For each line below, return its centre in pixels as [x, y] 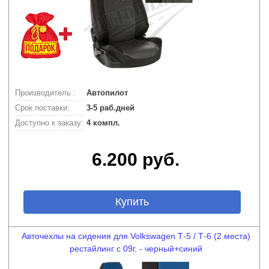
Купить [132, 202]
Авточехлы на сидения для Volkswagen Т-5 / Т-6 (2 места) [136, 236]
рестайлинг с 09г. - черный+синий [136, 249]
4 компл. [102, 123]
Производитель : [45, 93]
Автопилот [106, 93]
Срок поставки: [42, 108]
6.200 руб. [136, 159]
